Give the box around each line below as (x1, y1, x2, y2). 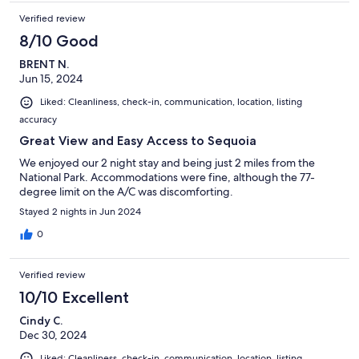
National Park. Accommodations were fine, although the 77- (19, 169, 315, 184)
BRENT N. (19, 57, 69, 72)
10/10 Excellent (19, 287, 129, 307)
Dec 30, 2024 (19, 327, 87, 342)
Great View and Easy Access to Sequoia (19, 132, 256, 148)
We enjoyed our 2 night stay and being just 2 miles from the (19, 155, 315, 170)
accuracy (19, 112, 57, 126)
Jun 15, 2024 (19, 71, 83, 87)
